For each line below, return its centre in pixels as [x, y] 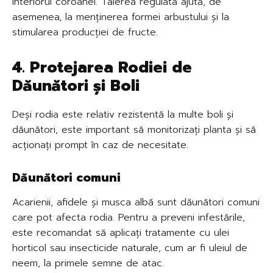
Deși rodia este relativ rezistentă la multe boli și [123, 114]
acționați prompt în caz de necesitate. [100, 145]
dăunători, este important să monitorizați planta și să [134, 129]
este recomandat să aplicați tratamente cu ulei [121, 232]
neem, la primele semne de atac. [88, 263]
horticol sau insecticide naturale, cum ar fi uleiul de [130, 248]
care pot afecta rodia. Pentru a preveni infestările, [129, 217]
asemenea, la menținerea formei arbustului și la [121, 17]
